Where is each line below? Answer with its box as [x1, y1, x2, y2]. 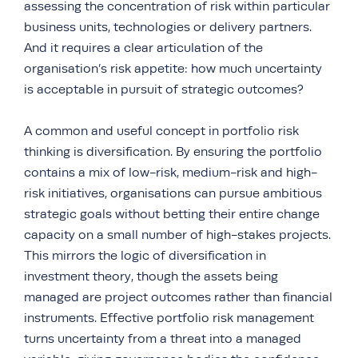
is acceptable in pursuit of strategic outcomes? [24, 82, 304, 97]
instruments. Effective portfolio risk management [24, 310, 314, 325]
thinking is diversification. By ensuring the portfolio [24, 144, 322, 159]
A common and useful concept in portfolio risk [24, 123, 299, 138]
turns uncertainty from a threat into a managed [24, 331, 301, 346]
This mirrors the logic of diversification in [24, 248, 266, 263]
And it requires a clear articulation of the [24, 40, 263, 55]
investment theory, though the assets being [24, 268, 278, 284]
